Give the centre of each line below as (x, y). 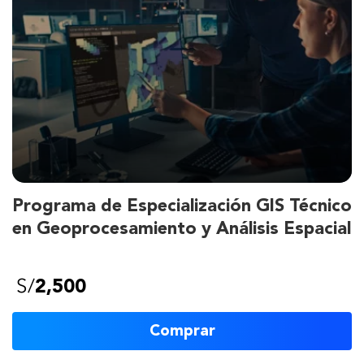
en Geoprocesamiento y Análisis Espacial (182, 229)
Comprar (182, 331)
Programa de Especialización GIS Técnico (182, 206)
